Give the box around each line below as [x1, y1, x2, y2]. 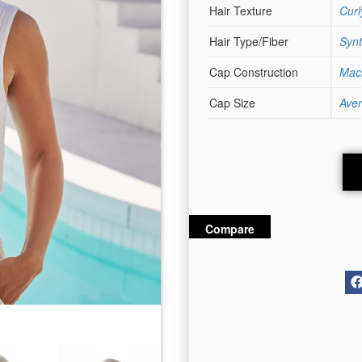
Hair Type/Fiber [209, 33, 288, 50]
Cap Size [209, 95, 255, 112]
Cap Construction [209, 64, 298, 81]
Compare [205, 220, 255, 237]
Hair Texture [209, 2, 272, 19]
